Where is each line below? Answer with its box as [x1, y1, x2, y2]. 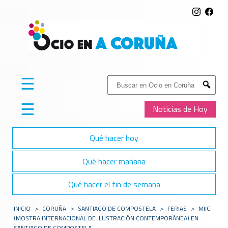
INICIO [14, 204, 31, 214]
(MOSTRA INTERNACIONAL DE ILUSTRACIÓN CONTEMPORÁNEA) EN [14, 213, 199, 223]
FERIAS [167, 204, 187, 214]
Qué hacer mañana [82, 155, 146, 167]
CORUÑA [42, 204, 67, 214]
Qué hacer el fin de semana [68, 178, 160, 190]
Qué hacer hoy [90, 132, 138, 145]
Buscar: [107, 74, 132, 87]
